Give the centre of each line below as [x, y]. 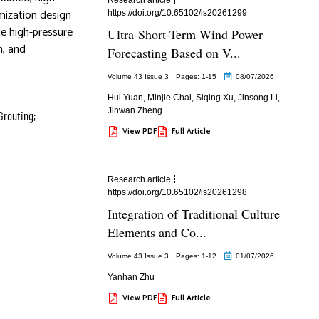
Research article [139, 179]
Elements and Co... [157, 232]
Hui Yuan [125, 97]
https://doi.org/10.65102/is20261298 [177, 192]
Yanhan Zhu [131, 277]
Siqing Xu [214, 97]
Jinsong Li [257, 97]
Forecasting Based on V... [174, 52]
